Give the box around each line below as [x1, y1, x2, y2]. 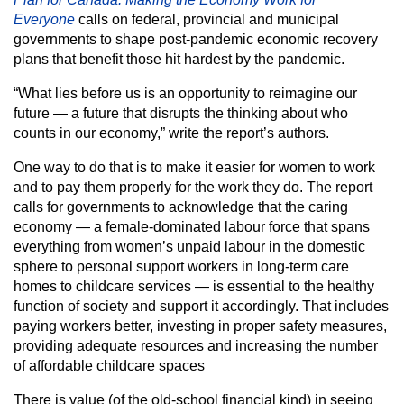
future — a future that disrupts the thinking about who [14, 106, 348, 121]
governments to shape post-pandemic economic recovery [14, 32, 378, 47]
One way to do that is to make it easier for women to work [14, 160, 375, 175]
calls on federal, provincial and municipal [78, 12, 339, 27]
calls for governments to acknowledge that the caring [14, 199, 348, 215]
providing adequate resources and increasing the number [14, 338, 378, 353]
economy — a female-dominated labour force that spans [14, 219, 370, 234]
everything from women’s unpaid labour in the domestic [14, 239, 365, 254]
